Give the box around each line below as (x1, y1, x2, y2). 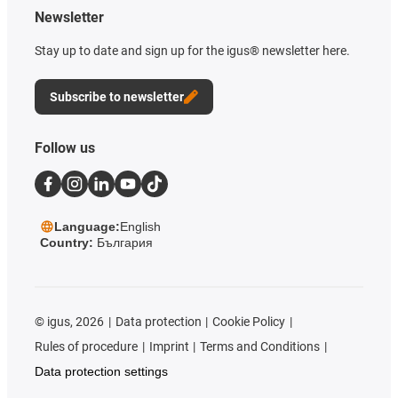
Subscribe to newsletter (50, 90, 184, 105)
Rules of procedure (35, 339, 138, 354)
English (120, 219, 161, 235)
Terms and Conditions (200, 339, 321, 354)
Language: (54, 219, 120, 235)
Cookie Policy (212, 314, 286, 330)
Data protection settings (35, 364, 168, 379)
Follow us (35, 139, 95, 157)
